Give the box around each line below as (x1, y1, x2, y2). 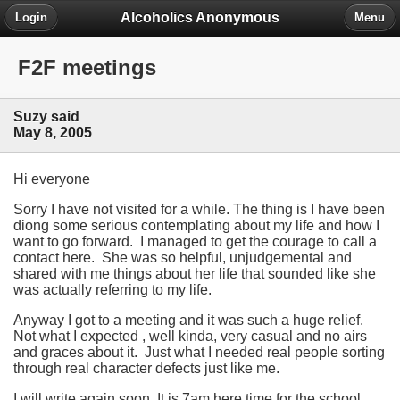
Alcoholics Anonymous (121, 9, 279, 25)
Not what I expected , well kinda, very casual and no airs (13, 328, 367, 344)
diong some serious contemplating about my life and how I (13, 217, 379, 233)
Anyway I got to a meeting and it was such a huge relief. (13, 312, 367, 328)
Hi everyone (13, 171, 90, 187)
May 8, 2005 (13, 125, 92, 141)
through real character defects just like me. (13, 360, 283, 376)
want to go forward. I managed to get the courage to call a (13, 233, 377, 249)
